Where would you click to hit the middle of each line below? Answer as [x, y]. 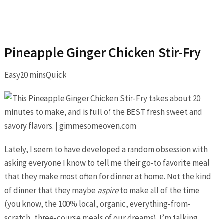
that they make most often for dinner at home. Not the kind [108, 176]
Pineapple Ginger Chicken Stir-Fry [102, 52]
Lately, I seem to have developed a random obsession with [106, 149]
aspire [108, 190]
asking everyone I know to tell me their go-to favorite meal [107, 163]
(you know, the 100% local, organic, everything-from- [97, 204]
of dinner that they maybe [51, 190]
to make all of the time [159, 190]
